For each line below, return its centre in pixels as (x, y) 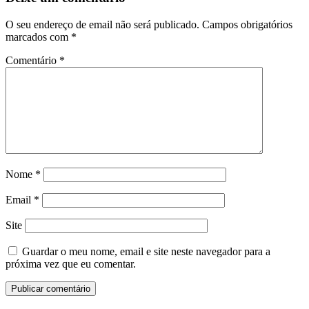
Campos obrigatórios (247, 25)
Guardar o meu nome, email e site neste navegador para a (146, 252)
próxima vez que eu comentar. (71, 264)
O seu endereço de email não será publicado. (102, 25)
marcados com (38, 37)
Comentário (32, 61)
